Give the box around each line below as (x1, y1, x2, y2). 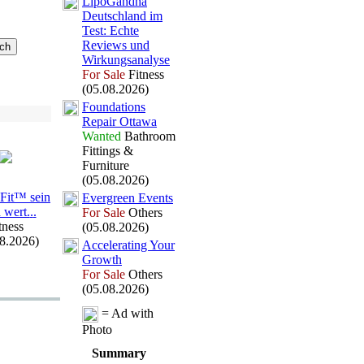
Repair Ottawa (82, 115, 157, 128)
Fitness (125, 67, 164, 81)
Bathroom (121, 129, 175, 143)
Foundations (82, 100, 145, 114)
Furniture (82, 158, 129, 172)
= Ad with (98, 306, 154, 320)
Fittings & (82, 144, 133, 158)
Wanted (82, 129, 121, 143)
